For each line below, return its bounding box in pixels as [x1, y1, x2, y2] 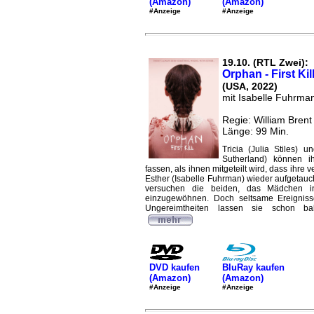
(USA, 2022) [222, 81, 278, 92]
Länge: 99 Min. [222, 125, 289, 137]
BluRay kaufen [222, 261, 285, 273]
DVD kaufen [149, 261, 200, 273]
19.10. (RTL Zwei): [222, 57, 308, 68]
